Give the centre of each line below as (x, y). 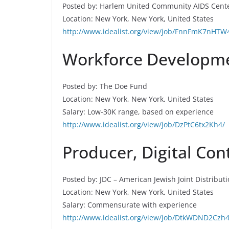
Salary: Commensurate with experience (130, 205)
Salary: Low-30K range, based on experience (138, 112)
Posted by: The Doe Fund (105, 86)
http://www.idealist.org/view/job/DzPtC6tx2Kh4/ (144, 124)
